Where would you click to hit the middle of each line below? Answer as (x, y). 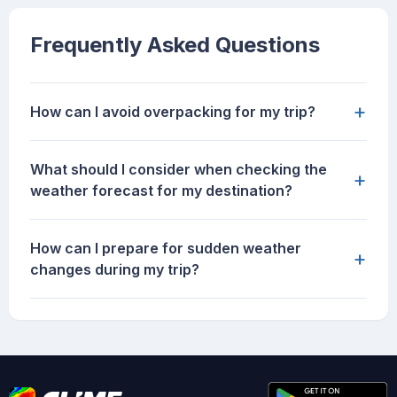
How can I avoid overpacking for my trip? (173, 112)
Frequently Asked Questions (175, 45)
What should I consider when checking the (179, 170)
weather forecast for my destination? (161, 191)
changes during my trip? (115, 270)
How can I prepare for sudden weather (166, 249)
